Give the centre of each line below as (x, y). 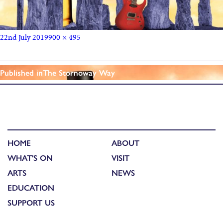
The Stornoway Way (79, 72)
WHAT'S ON (30, 158)
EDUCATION (31, 188)
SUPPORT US (31, 203)
